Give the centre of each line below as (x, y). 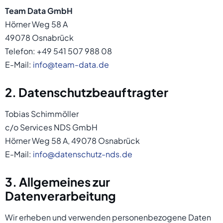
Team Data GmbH (39, 11)
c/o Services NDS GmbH (51, 127)
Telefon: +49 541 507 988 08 (58, 51)
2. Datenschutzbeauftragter (87, 92)
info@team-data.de (71, 64)
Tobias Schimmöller (42, 114)
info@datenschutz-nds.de (83, 154)
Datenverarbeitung (60, 196)
